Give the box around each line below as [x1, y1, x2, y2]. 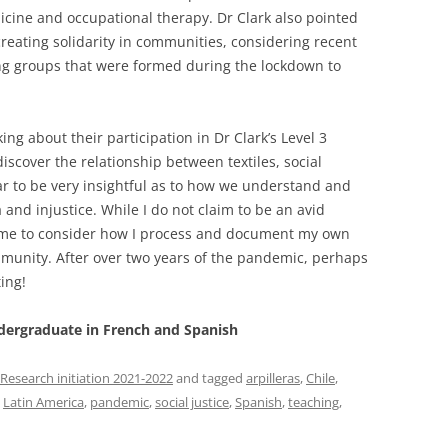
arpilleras [246, 369, 300, 388]
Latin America [3, 393, 84, 412]
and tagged [173, 369, 246, 388]
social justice [155, 393, 229, 412]
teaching [288, 393, 339, 412]
